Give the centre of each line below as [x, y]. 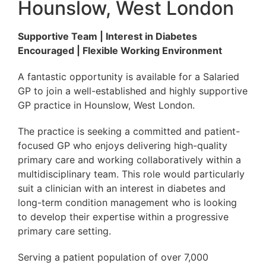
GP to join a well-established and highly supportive [133, 91]
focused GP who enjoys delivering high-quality [123, 145]
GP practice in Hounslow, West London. [106, 105]
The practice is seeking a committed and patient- [129, 131]
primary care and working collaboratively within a [129, 159]
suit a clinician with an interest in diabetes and [122, 188]
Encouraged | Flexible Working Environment [120, 50]
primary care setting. [64, 231]
